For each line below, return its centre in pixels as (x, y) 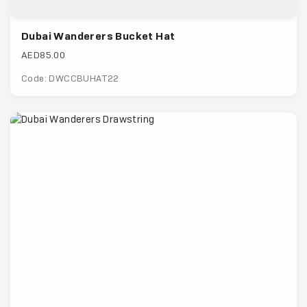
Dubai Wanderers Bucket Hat (98, 36)
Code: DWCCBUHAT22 (70, 79)
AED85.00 (44, 55)
